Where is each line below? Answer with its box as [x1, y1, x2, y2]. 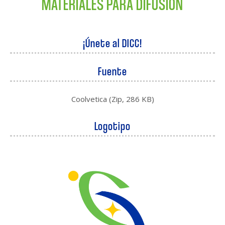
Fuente [98, 63, 127, 78]
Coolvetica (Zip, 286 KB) [71, 93, 154, 104]
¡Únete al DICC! [83, 35, 142, 50]
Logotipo [94, 118, 131, 133]
